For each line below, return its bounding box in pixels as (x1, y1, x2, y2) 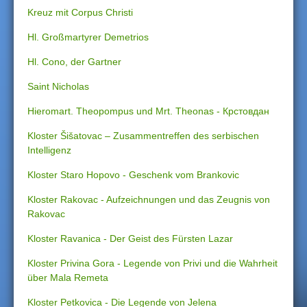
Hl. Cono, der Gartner (27, 56, 121, 67)
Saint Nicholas (27, 81, 89, 92)
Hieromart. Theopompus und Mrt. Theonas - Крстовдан (27, 106, 269, 116)
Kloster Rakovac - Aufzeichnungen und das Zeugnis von (27, 194, 270, 205)
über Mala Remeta (27, 272, 108, 283)
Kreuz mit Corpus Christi (27, 7, 133, 18)
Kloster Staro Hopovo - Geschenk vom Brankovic (27, 169, 239, 180)
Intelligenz (27, 145, 71, 156)
